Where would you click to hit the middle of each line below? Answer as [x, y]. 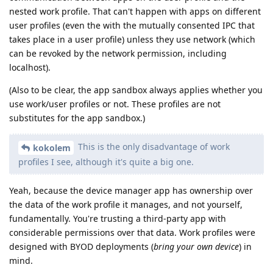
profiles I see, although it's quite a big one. [106, 161]
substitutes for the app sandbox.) [77, 118]
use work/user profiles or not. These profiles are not [115, 104]
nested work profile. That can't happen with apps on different [135, 11]
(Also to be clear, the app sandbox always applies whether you [136, 90]
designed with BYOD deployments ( [81, 246]
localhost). [30, 67]
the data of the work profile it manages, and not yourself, [126, 204]
